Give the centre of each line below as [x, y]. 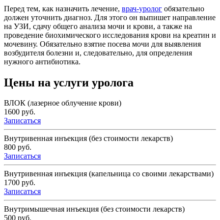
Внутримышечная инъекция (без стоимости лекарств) [94, 209]
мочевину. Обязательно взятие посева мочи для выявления [102, 44]
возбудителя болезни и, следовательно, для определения [98, 53]
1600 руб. [20, 112]
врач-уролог [142, 8]
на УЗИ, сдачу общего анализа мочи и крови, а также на [98, 26]
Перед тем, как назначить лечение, [63, 8]
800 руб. [18, 147]
